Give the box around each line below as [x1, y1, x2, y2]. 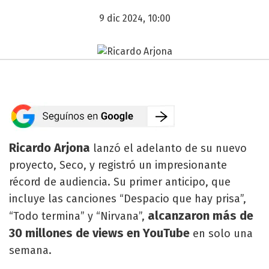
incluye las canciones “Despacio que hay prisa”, [9, 192, 246, 205]
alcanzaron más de [148, 208, 253, 223]
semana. [9, 243, 52, 257]
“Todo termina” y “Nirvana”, [9, 209, 148, 223]
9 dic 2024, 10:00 [98, 13, 171, 24]
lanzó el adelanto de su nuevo [90, 141, 247, 155]
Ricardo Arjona [9, 140, 90, 155]
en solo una [190, 226, 253, 240]
